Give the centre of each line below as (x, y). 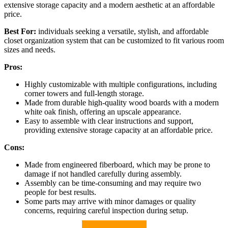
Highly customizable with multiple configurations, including (121, 84)
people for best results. (60, 192)
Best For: (20, 32)
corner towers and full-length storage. (84, 94)
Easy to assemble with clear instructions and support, (109, 121)
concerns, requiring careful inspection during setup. (106, 211)
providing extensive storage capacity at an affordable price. (119, 130)
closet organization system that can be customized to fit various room (114, 41)
